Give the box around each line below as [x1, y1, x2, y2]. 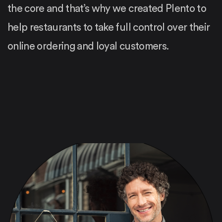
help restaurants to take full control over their [7, 22, 210, 33]
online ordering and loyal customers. [7, 41, 169, 52]
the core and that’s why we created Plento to [7, 3, 206, 14]
